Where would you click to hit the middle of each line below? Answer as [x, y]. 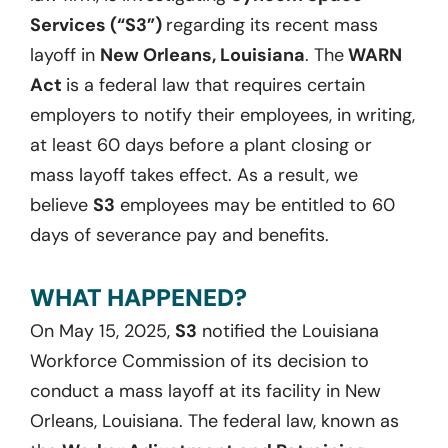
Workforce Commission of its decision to [199, 360]
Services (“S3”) [98, 24]
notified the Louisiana [288, 330]
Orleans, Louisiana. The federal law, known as [214, 420]
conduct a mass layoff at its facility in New [205, 390]
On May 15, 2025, [102, 330]
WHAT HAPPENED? [138, 297]
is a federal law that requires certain [215, 84]
